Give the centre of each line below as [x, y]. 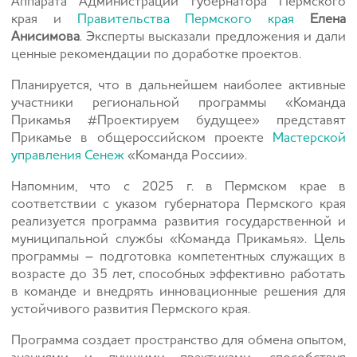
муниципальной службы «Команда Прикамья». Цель [178, 239]
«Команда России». [186, 156]
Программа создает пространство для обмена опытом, [178, 341]
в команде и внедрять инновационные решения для [178, 292]
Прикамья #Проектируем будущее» [144, 121]
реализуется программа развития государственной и [178, 222]
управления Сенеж [68, 156]
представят [311, 121]
